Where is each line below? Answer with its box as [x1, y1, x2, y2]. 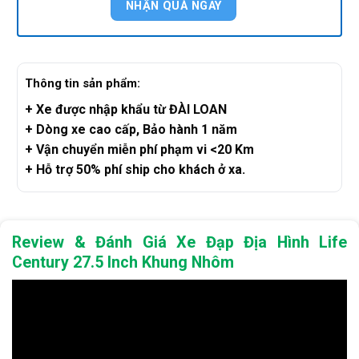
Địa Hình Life [244, 232, 347, 252]
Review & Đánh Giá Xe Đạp [12, 232, 244, 252]
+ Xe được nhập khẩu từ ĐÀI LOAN [25, 101, 227, 117]
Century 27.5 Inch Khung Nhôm [12, 252, 238, 272]
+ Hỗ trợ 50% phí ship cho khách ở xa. [25, 161, 245, 177]
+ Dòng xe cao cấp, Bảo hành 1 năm [25, 121, 237, 137]
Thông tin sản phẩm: [25, 76, 140, 91]
